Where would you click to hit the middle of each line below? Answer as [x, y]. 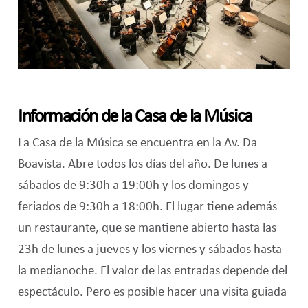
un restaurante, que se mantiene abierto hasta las [147, 228]
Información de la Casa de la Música [135, 117]
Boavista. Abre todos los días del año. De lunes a [142, 164]
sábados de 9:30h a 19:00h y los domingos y [133, 185]
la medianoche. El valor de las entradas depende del [152, 271]
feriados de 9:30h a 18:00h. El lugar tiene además [147, 207]
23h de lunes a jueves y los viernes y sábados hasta [150, 249]
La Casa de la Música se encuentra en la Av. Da [137, 143]
